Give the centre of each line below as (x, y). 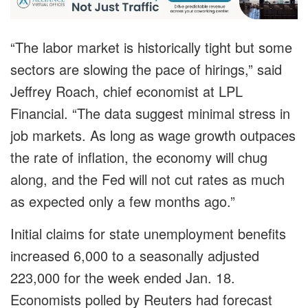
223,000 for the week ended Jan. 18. (123, 278)
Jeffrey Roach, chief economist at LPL (126, 91)
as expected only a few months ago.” (123, 201)
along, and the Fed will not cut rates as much (147, 179)
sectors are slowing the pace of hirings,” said (146, 69)
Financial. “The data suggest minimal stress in (150, 113)
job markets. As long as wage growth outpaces (153, 135)
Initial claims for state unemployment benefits (148, 234)
